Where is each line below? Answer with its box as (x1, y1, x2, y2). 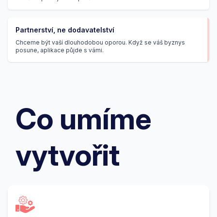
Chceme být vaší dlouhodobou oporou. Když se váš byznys (15, 38, 185, 46)
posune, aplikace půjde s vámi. (15, 46, 104, 54)
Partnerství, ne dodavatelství (15, 25, 114, 34)
